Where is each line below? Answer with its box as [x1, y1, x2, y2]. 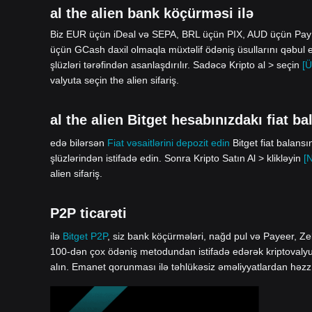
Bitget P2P [63, 231, 107, 242]
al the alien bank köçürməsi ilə [50, 6, 253, 21]
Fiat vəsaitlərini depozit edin [107, 137, 230, 148]
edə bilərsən [50, 137, 107, 148]
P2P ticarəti [50, 205, 127, 221]
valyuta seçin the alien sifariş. [50, 75, 179, 86]
